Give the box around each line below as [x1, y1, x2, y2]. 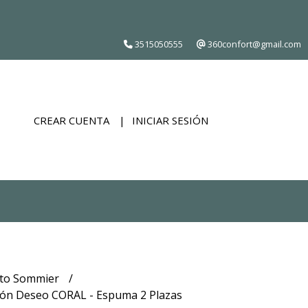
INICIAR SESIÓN [132, 113, 208, 127]
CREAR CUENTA [34, 113, 109, 127]
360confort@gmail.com [206, 38, 301, 50]
